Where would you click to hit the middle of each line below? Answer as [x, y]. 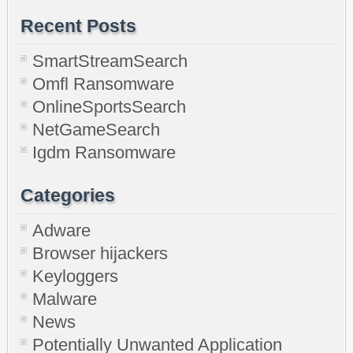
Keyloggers [75, 277]
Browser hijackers [100, 254]
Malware [65, 299]
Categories [68, 196]
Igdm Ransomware [104, 153]
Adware [61, 231]
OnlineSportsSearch [109, 107]
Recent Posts [78, 26]
